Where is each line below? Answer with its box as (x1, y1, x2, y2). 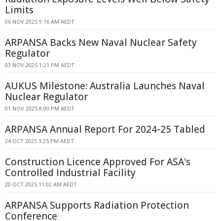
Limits (5, 3, 34, 16)
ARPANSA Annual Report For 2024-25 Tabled (5, 123, 205, 136)
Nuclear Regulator (5, 90, 88, 103)
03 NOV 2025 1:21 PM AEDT (5, 61, 74, 69)
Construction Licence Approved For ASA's (5, 155, 190, 168)
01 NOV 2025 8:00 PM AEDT (5, 105, 74, 112)
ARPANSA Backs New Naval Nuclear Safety (5, 36, 197, 49)
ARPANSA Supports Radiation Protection (5, 199, 189, 212)
